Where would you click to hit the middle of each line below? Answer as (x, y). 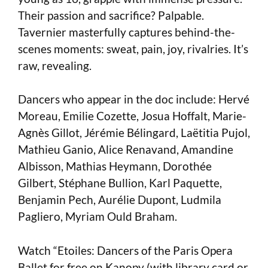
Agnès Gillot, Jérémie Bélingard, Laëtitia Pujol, (134, 133)
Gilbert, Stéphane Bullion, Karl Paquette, (120, 183)
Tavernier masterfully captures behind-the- (127, 32)
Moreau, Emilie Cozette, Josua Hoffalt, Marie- (132, 116)
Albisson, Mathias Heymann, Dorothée (115, 166)
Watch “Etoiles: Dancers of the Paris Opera (125, 250)
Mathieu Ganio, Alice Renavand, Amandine (126, 150)
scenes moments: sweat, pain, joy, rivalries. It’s (133, 48)
